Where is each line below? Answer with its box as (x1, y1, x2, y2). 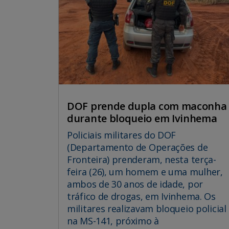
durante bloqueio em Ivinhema (67, 111, 217, 125)
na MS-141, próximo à (67, 214, 159, 227)
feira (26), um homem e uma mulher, (67, 165, 223, 178)
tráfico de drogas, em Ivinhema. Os (67, 190, 216, 202)
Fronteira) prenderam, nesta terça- (67, 153, 216, 166)
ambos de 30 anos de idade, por (67, 177, 203, 190)
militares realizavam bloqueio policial (67, 202, 226, 215)
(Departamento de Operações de (67, 141, 208, 153)
